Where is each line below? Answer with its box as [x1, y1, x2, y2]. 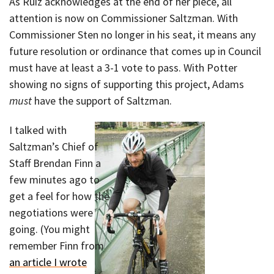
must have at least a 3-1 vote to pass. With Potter [9, 60, 237, 75]
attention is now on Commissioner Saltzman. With [9, 10, 238, 25]
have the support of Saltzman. [32, 93, 172, 108]
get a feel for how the [9, 189, 109, 204]
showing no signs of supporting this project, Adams [9, 76, 244, 91]
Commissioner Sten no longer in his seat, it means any [9, 27, 256, 42]
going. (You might [9, 222, 90, 237]
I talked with [9, 123, 67, 138]
